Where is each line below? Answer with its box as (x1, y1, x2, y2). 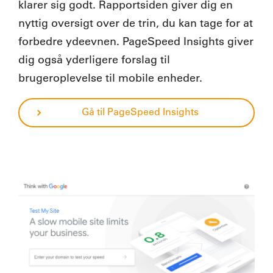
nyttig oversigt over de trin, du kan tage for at (18, 16, 253, 30)
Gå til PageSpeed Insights (81, 105, 199, 118)
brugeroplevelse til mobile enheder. (18, 71, 202, 85)
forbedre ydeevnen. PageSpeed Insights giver (18, 34, 253, 48)
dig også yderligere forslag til (18, 52, 170, 66)
